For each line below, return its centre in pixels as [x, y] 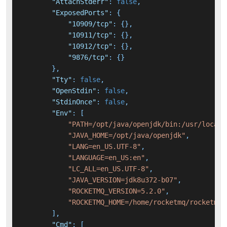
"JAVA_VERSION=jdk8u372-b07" [123, 180]
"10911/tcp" [90, 35]
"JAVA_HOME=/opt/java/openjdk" [127, 136]
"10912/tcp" [90, 46]
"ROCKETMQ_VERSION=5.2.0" [117, 191]
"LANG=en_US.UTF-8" [104, 147]
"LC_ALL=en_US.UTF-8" [108, 169]
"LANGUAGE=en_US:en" [106, 158]
